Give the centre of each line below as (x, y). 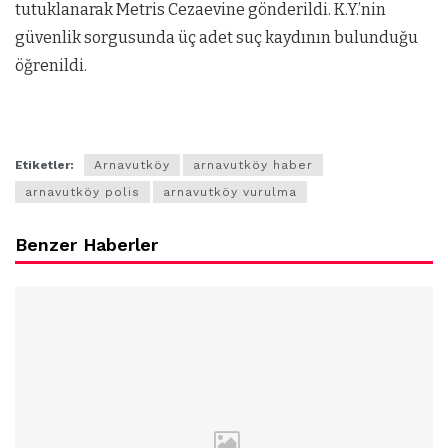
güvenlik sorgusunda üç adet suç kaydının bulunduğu (216, 37)
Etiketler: (44, 165)
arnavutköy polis (82, 192)
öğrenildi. (51, 65)
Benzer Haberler (86, 245)
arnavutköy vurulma (230, 192)
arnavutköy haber (253, 165)
